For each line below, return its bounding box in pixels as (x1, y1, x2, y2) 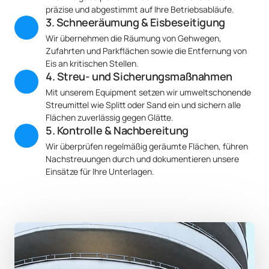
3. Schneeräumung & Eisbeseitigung (46, 15, 225, 30)
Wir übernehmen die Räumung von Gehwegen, (46, 32, 222, 44)
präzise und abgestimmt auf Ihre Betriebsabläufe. (46, 4, 234, 16)
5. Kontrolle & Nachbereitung (46, 123, 189, 138)
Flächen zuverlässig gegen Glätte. (46, 112, 174, 124)
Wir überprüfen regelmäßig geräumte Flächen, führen (46, 141, 248, 153)
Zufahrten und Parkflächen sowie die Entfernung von (46, 45, 247, 57)
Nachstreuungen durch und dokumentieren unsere (46, 153, 239, 165)
